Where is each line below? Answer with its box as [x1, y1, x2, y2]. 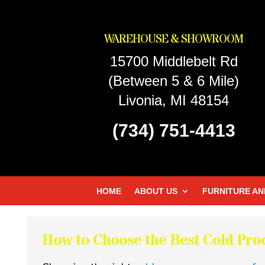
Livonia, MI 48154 [118, 92, 230, 108]
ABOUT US [134, 186, 177, 196]
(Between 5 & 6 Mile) [108, 72, 240, 89]
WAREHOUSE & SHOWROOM [104, 31, 244, 47]
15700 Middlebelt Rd [109, 53, 238, 69]
